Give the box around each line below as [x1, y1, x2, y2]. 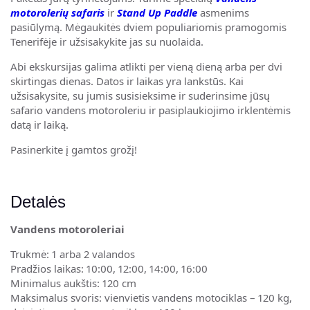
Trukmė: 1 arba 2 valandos [10, 247, 135, 261]
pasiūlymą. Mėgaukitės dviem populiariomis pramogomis [10, 20, 286, 34]
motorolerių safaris [10, 6, 107, 19]
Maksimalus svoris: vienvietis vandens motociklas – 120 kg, [10, 291, 292, 304]
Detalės [10, 192, 66, 211]
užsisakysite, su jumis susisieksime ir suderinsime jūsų [10, 89, 270, 102]
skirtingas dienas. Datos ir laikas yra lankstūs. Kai [10, 74, 244, 88]
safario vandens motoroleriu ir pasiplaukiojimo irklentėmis [10, 103, 291, 117]
